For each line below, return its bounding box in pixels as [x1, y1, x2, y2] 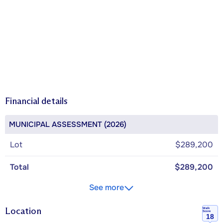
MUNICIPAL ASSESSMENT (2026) [9, 119, 126, 130]
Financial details [5, 96, 68, 107]
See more [89, 182, 124, 193]
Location [5, 206, 41, 217]
